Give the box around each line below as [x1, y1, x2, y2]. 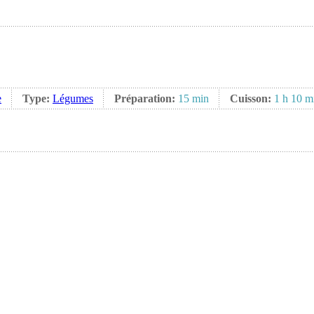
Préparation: [114, 93, 178, 104]
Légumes [53, 93, 93, 104]
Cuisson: [230, 93, 274, 104]
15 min [178, 93, 209, 104]
